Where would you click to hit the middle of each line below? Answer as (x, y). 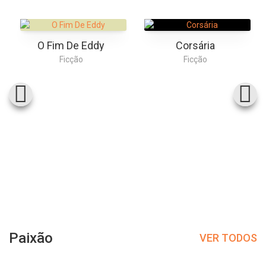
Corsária (195, 45)
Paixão (31, 238)
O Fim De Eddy (71, 45)
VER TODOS (228, 238)
